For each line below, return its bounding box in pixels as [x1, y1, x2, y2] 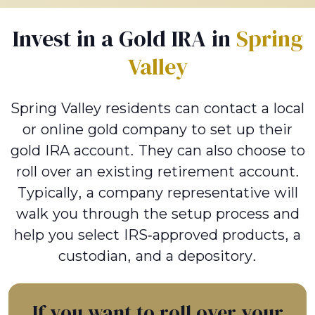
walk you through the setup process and [15, 205, 300, 221]
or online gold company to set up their [22, 121, 292, 137]
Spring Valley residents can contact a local [11, 100, 304, 116]
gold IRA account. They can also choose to [10, 142, 305, 158]
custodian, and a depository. [58, 247, 257, 264]
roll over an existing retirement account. [15, 163, 300, 179]
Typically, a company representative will [17, 184, 298, 200]
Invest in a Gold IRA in [12, 25, 236, 51]
